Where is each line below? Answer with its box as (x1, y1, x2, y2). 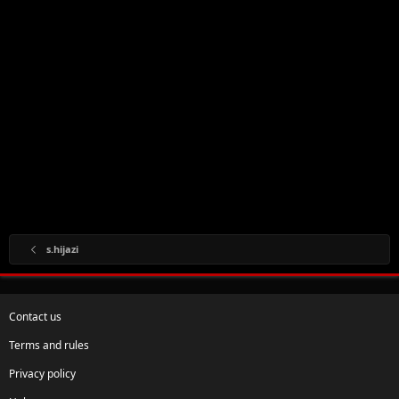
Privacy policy (9, 365, 76, 381)
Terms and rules (9, 337, 89, 353)
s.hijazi (45, 241, 78, 256)
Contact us (9, 308, 61, 324)
